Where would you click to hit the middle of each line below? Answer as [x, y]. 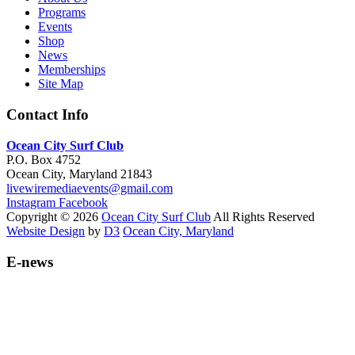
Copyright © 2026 [54, 216]
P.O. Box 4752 [44, 159]
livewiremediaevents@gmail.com [90, 188]
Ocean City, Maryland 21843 [79, 174]
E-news [30, 261]
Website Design [46, 231]
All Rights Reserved [263, 216]
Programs [62, 13]
